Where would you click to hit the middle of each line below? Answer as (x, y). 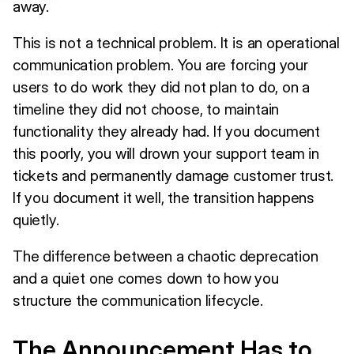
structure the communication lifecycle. (138, 300)
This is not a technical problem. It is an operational (176, 42)
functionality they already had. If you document (166, 131)
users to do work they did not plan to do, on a (162, 87)
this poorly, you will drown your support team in (166, 153)
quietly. (36, 219)
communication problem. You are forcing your (160, 64)
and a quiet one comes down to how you (146, 278)
